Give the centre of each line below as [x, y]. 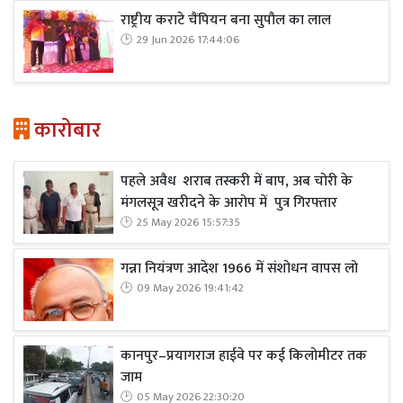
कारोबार [65, 130]
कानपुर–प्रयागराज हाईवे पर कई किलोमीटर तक [244, 356]
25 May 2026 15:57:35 [188, 223]
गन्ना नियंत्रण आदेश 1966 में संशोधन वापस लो [239, 269]
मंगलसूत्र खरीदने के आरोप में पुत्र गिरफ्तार [229, 203]
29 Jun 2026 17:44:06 [188, 40]
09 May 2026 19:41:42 [190, 288]
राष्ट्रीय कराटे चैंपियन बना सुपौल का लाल [226, 20]
